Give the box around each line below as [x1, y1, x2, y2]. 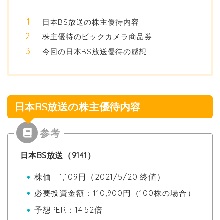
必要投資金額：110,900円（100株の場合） [34, 188, 195, 198]
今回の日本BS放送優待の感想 [42, 47, 147, 56]
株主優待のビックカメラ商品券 [42, 32, 152, 42]
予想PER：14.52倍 [34, 204, 103, 215]
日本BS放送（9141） [20, 150, 96, 161]
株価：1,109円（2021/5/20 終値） [34, 172, 165, 182]
